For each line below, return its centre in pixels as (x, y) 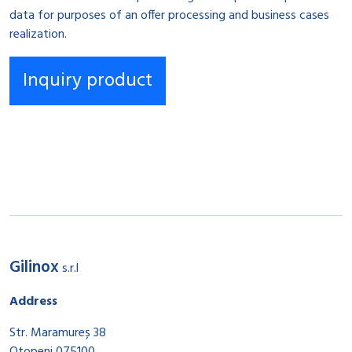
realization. (38, 35)
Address (33, 302)
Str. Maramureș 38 (58, 333)
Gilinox (34, 268)
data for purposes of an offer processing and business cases (169, 16)
